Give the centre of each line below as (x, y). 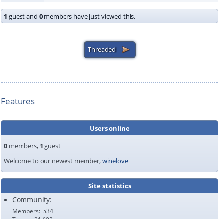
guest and (23, 16)
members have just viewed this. (89, 16)
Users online (109, 128)
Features (18, 101)
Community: (32, 200)
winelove (115, 161)
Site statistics (109, 186)
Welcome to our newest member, (53, 161)
